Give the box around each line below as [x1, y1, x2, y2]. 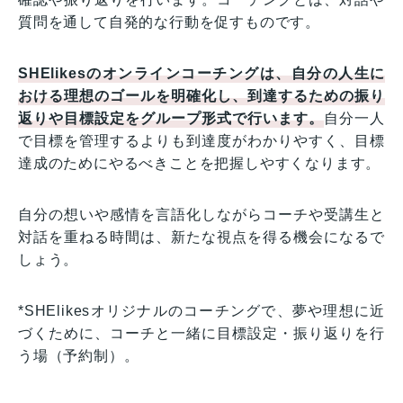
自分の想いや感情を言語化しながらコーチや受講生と [18, 207, 385, 223]
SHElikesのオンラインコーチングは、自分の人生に [18, 66, 385, 82]
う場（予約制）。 [18, 348, 139, 364]
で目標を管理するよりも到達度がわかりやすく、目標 [18, 133, 385, 149]
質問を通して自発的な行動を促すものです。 [18, 14, 320, 31]
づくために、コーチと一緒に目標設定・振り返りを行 [18, 326, 385, 342]
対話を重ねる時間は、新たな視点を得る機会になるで [18, 229, 385, 246]
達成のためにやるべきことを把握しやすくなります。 [18, 156, 381, 172]
